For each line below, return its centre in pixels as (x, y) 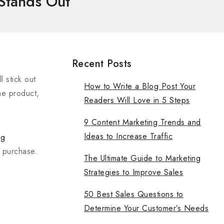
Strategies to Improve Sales (133, 172)
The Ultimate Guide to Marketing (142, 158)
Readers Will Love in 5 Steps (137, 100)
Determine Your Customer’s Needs (146, 208)
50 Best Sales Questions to (133, 194)
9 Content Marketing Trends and (142, 122)
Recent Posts (102, 64)
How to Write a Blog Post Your (140, 86)
